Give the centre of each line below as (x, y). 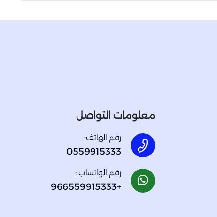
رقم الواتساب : (98, 173)
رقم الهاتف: (103, 138)
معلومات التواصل (116, 116)
